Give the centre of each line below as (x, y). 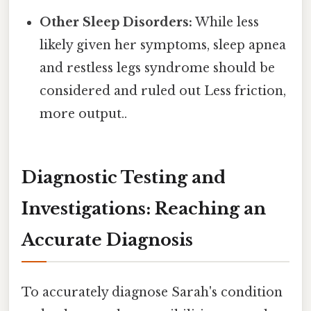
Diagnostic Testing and (124, 178)
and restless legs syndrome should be (158, 68)
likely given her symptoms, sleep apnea (163, 45)
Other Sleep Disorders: (116, 22)
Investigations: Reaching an (144, 209)
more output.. (84, 114)
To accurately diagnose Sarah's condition (152, 292)
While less (226, 22)
